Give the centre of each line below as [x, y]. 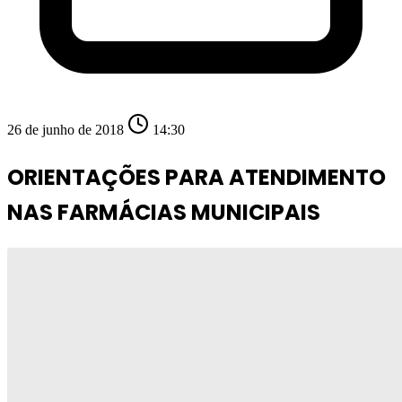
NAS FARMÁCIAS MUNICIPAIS [164, 213]
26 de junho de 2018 [67, 130]
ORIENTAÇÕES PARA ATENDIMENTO [197, 178]
